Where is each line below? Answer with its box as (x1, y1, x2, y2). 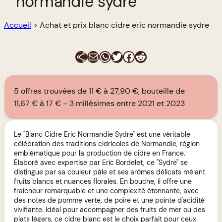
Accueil (4, 20, 31, 30)
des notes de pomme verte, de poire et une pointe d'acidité (14, 195, 205, 205)
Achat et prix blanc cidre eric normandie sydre (40, 20, 209, 30)
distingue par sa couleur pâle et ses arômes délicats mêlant (14, 167, 206, 176)
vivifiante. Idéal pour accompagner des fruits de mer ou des (14, 205, 206, 214)
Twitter (111, 48, 149, 64)
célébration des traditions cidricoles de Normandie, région (14, 139, 200, 148)
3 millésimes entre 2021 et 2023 (69, 98, 185, 109)
